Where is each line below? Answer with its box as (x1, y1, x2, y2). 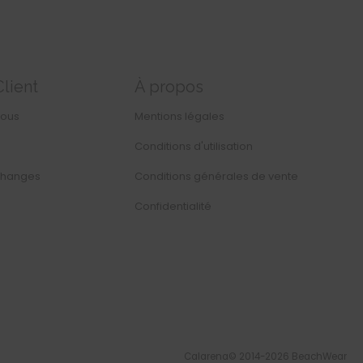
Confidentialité (135, 199, 212, 215)
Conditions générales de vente (135, 169, 299, 185)
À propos (135, 77, 204, 97)
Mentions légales (135, 109, 225, 125)
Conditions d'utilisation (135, 139, 254, 155)
